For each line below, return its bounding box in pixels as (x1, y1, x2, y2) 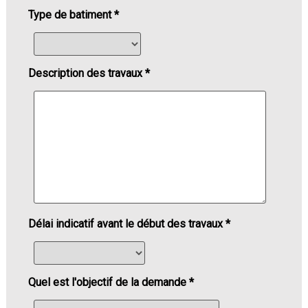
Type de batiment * (27, 8, 119, 22)
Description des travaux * (27, 67, 150, 80)
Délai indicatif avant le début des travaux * (27, 217, 230, 231)
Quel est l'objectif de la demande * (27, 276, 194, 289)
